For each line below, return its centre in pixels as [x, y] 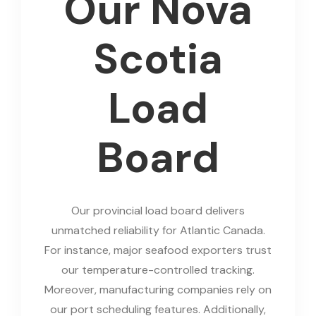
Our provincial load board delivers [158, 211]
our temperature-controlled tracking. [158, 270]
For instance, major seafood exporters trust [158, 250]
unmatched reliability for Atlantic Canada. [158, 231]
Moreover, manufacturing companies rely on [158, 290]
